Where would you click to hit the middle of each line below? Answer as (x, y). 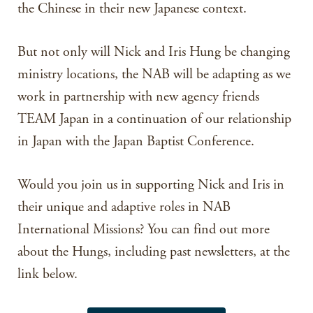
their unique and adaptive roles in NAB (124, 207)
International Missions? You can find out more (144, 230)
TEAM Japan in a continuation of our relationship (154, 119)
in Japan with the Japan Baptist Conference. (136, 141)
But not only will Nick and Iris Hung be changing (154, 52)
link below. (48, 274)
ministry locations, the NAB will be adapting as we (154, 74)
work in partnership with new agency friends (138, 97)
